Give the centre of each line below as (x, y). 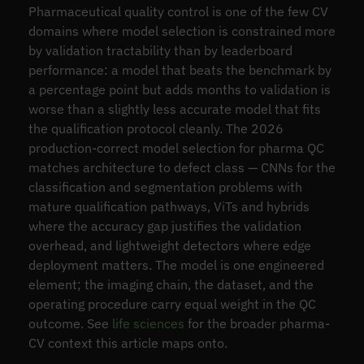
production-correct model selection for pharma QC (176, 148)
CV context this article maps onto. (128, 343)
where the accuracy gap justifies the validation (165, 226)
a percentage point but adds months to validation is (179, 90)
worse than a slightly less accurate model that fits (174, 109)
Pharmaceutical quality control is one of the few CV (178, 12)
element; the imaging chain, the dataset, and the (171, 285)
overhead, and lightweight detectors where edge (169, 246)
